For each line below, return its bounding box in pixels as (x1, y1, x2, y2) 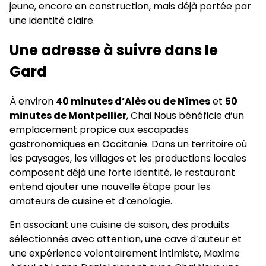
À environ (9, 94, 56, 108)
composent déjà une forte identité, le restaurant (9, 165, 235, 179)
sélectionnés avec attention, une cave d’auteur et (9, 232, 242, 246)
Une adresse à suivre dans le (9, 40, 218, 61)
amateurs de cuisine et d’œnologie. (9, 194, 172, 208)
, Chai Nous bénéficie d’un (126, 108, 244, 122)
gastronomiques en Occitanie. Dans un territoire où (9, 137, 247, 151)
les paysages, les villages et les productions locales (9, 151, 246, 165)
